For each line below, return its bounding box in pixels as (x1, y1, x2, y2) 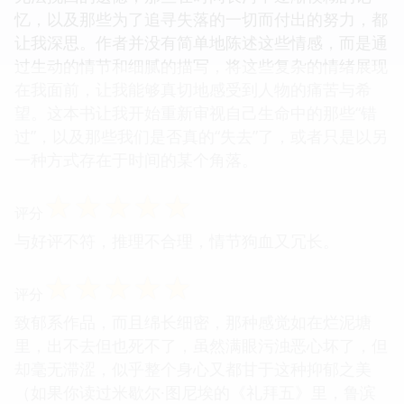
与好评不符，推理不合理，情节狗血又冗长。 (14, 229, 339, 252)
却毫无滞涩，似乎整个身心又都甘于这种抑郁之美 (14, 357, 372, 380)
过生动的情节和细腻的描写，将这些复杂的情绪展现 (14, 54, 388, 77)
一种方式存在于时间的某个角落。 (14, 148, 258, 170)
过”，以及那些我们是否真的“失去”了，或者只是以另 (14, 124, 388, 147)
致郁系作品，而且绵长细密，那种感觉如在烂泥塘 (14, 310, 372, 333)
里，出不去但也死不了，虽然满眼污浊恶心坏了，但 (14, 334, 388, 356)
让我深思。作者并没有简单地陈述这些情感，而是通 (14, 31, 388, 53)
